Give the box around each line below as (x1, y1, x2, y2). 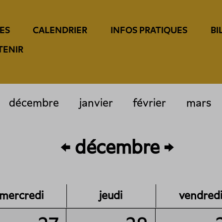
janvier (79, 96, 113, 109)
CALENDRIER (33, 24, 88, 35)
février (133, 96, 166, 109)
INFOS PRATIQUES (111, 24, 188, 35)
